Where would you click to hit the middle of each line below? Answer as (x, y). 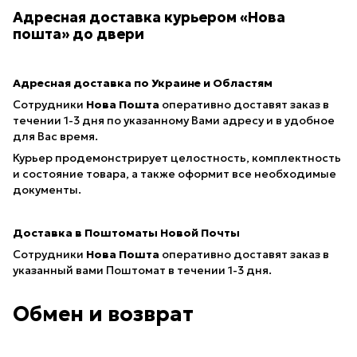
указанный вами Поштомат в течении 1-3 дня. (142, 270)
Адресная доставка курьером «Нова (149, 18)
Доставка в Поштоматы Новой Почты (126, 232)
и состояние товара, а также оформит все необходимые (175, 173)
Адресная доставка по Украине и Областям (143, 82)
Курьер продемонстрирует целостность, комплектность (177, 157)
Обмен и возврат (103, 314)
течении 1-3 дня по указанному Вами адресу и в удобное (174, 120)
